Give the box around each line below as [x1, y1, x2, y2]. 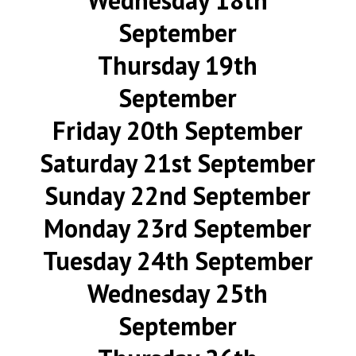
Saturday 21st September [40, 146, 315, 180]
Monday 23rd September [44, 211, 312, 245]
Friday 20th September [52, 114, 304, 147]
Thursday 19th [98, 48, 258, 82]
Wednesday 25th [87, 277, 269, 310]
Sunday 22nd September [44, 179, 311, 212]
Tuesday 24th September [42, 244, 313, 277]
